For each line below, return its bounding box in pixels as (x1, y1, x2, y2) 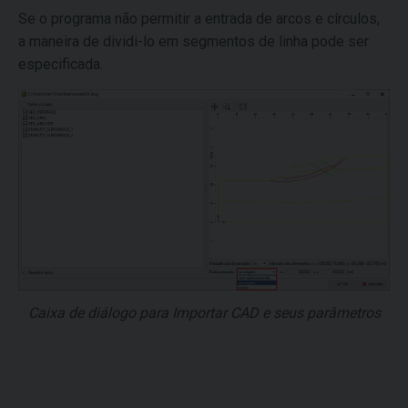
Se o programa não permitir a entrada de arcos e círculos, (18, 10, 380, 27)
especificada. (18, 56, 103, 73)
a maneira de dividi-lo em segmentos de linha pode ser (18, 33, 369, 50)
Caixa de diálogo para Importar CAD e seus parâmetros (27, 304, 381, 322)
